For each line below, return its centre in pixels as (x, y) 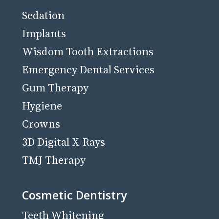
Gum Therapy (55, 87)
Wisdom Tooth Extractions (88, 51)
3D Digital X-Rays (63, 142)
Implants (44, 33)
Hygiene (42, 105)
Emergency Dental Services (88, 69)
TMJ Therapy (54, 160)
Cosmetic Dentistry (74, 195)
